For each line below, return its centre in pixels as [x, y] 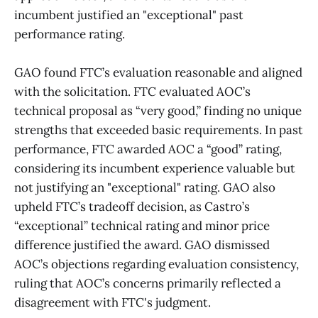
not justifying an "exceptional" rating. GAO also [145, 188]
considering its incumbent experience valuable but [155, 169]
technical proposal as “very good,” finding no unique [158, 111]
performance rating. [70, 34]
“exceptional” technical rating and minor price [142, 226]
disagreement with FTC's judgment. [113, 303]
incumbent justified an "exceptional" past [129, 15]
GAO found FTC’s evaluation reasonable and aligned [158, 73]
